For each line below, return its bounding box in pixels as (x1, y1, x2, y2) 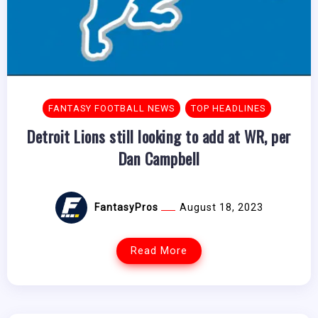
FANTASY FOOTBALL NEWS (48, 103, 175, 114)
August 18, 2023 (179, 202, 263, 214)
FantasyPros (94, 202, 161, 214)
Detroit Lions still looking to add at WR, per (27, 124, 291, 148)
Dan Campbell (118, 146, 200, 170)
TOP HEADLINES (190, 103, 265, 114)
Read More (131, 245, 187, 258)
